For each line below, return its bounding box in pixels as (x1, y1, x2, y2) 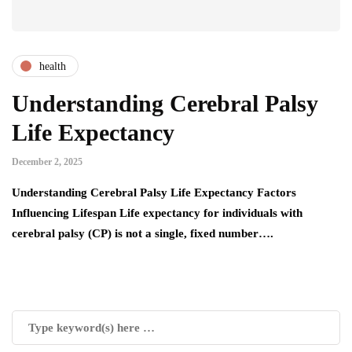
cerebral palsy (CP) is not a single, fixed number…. (12, 227, 273, 240)
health (39, 60, 66, 72)
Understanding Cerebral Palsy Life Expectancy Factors (12, 186, 296, 200)
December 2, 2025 (12, 156, 82, 168)
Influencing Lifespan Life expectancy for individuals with (12, 207, 302, 220)
